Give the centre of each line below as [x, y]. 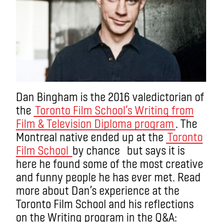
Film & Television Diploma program [95, 123]
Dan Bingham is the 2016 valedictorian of [110, 96]
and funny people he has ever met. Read [108, 177]
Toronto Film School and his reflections [105, 203]
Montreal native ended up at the [91, 137]
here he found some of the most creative [110, 163]
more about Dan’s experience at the [98, 190]
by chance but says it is [129, 150]
